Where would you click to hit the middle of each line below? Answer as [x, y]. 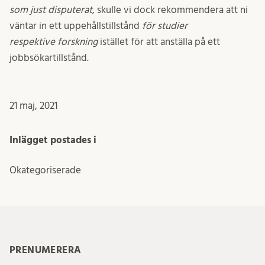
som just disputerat [51, 10]
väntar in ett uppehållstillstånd [76, 26]
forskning [79, 42]
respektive [32, 42]
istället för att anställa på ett [160, 42]
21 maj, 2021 [33, 106]
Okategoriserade [45, 170]
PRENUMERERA [46, 250]
